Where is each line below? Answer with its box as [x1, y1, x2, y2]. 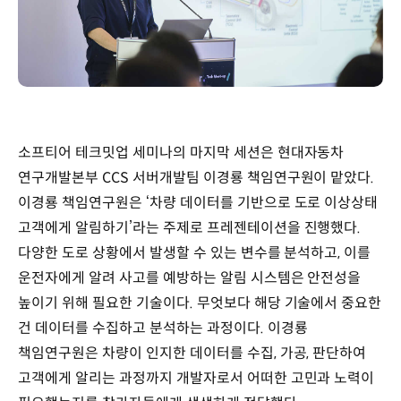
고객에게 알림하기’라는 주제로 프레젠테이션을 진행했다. [18, 218, 362, 237]
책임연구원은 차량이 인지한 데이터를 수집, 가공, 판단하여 [18, 343, 367, 363]
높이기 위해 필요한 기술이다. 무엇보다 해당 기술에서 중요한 [18, 293, 382, 312]
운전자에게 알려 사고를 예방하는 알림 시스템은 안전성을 [18, 268, 362, 287]
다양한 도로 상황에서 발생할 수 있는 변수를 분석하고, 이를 [18, 243, 371, 262]
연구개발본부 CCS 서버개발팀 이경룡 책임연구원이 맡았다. [18, 167, 375, 187]
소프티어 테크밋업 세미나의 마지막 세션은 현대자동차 [18, 142, 345, 162]
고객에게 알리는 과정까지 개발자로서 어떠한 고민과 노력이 [18, 368, 375, 388]
